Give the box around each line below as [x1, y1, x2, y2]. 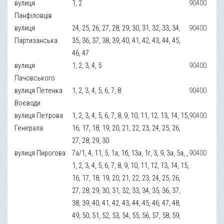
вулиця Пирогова [14, 148, 66, 157]
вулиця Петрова [14, 110, 63, 120]
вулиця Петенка [14, 85, 63, 95]
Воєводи [14, 98, 41, 107]
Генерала [14, 123, 43, 132]
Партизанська [14, 35, 58, 45]
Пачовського [14, 73, 55, 82]
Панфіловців [14, 10, 52, 20]
